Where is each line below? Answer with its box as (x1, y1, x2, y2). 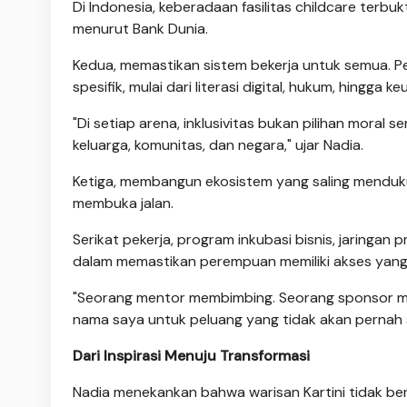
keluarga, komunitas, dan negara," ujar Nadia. (73, 134, 363, 154)
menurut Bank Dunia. (73, 18, 208, 38)
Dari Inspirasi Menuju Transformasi (73, 345, 310, 365)
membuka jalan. (73, 193, 174, 213)
